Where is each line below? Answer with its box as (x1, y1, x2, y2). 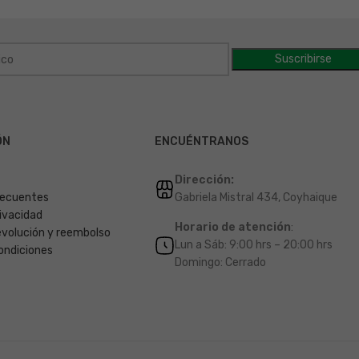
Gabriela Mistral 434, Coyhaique (175, 191, 337, 205)
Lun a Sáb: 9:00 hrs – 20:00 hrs (175, 238, 333, 252)
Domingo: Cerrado (175, 256, 266, 270)
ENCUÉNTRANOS (155, 135, 248, 149)
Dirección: (175, 173, 234, 188)
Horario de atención (175, 220, 291, 235)
